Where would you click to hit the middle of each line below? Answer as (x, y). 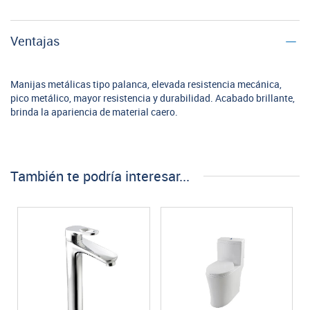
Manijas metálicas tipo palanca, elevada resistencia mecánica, (146, 85)
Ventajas (35, 42)
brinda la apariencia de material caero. (94, 112)
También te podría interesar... (100, 176)
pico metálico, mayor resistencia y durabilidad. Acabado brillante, (153, 99)
